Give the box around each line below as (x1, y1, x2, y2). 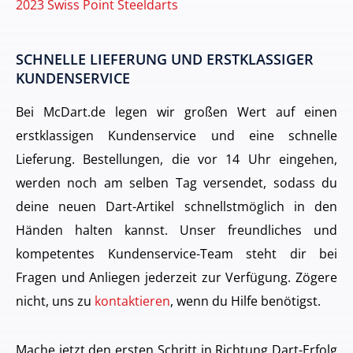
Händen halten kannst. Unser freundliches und (16, 221, 337, 239)
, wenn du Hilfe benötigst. (170, 292, 321, 310)
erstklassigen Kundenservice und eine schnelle (16, 127, 337, 144)
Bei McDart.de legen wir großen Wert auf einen (16, 103, 337, 121)
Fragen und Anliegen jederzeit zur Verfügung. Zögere (16, 269, 337, 286)
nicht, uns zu (16, 292, 95, 310)
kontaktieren (95, 292, 170, 310)
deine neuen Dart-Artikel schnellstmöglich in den (16, 198, 337, 215)
